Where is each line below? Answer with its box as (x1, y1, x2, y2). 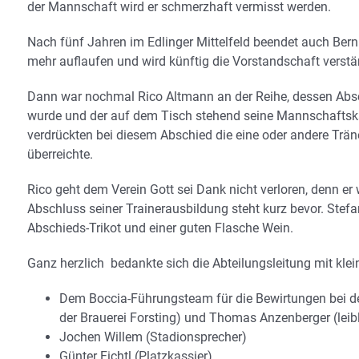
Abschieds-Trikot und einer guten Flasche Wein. (27, 220, 293, 236)
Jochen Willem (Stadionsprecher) (59, 329, 247, 345)
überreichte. (27, 146, 93, 162)
